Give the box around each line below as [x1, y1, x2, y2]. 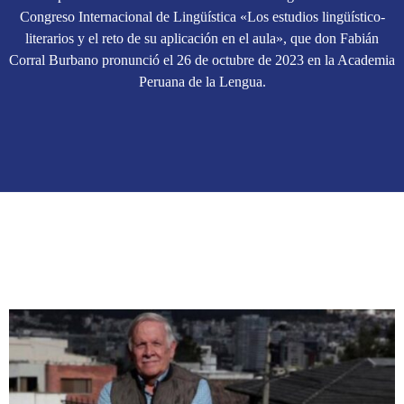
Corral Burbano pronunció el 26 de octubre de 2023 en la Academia [9, 52, 395, 69]
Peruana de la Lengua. [138, 74, 266, 90]
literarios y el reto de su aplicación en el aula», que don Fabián [25, 31, 379, 47]
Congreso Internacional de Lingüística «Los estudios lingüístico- [19, 9, 385, 25]
